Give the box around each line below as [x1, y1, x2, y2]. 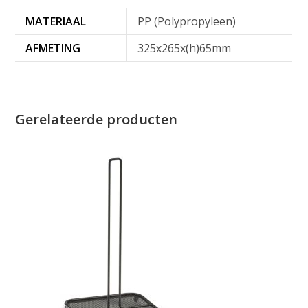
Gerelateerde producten [15, 110, 178, 129]
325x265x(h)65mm [137, 41, 232, 56]
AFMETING [25, 41, 81, 56]
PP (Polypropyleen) [137, 14, 236, 30]
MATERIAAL [25, 14, 87, 30]
